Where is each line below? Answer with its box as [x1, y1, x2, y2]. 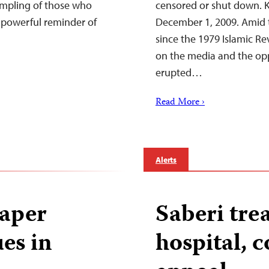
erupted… [156, 65, 202, 79]
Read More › [156, 95, 205, 110]
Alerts [156, 154, 177, 165]
